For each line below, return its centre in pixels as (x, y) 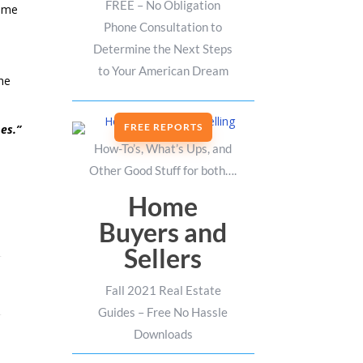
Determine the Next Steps (163, 49)
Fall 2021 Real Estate (163, 290)
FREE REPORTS (163, 127)
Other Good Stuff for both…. (163, 171)
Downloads (163, 334)
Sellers (163, 258)
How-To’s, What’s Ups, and (163, 149)
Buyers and (163, 233)
